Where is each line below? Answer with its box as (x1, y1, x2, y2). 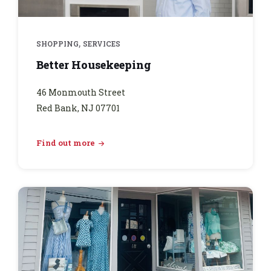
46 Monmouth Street (36, 87, 125, 99)
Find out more (36, 137, 95, 149)
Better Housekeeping (36, 57, 151, 73)
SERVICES (83, 39, 120, 49)
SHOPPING (36, 39, 79, 49)
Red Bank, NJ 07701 (36, 102, 120, 114)
